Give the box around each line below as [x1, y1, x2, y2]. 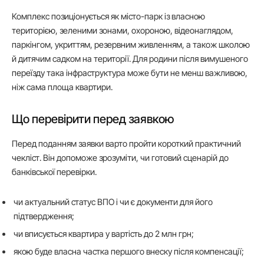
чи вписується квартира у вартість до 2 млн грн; [14, 228, 194, 239]
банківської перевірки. [12, 167, 97, 177]
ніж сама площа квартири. [12, 82, 113, 93]
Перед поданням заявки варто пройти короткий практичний [12, 138, 241, 149]
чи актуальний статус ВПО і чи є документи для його [14, 196, 213, 207]
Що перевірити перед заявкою [12, 112, 174, 127]
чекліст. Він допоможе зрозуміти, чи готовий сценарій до [12, 153, 229, 163]
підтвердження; [14, 210, 74, 221]
